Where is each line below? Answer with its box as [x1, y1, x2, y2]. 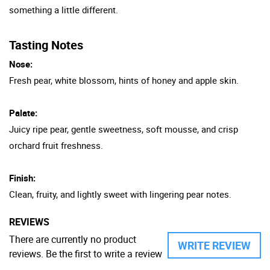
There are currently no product [9, 232, 136, 246]
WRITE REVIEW [178, 237, 251, 253]
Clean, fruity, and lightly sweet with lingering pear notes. [9, 187, 231, 200]
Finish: [9, 171, 36, 184]
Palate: [9, 106, 37, 119]
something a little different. [9, 3, 118, 16]
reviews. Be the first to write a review [9, 246, 162, 260]
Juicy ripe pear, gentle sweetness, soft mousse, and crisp [9, 122, 238, 135]
